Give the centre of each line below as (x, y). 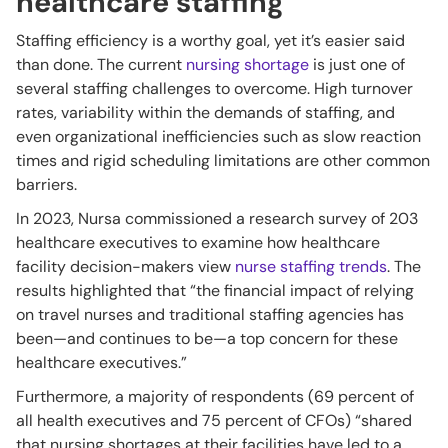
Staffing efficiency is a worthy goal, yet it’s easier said (210, 41)
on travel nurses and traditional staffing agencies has (210, 315)
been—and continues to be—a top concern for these (207, 339)
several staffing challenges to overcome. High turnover (214, 89)
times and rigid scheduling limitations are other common (223, 161)
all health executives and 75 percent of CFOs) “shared (214, 421)
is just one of (357, 65)
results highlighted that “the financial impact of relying (215, 291)
